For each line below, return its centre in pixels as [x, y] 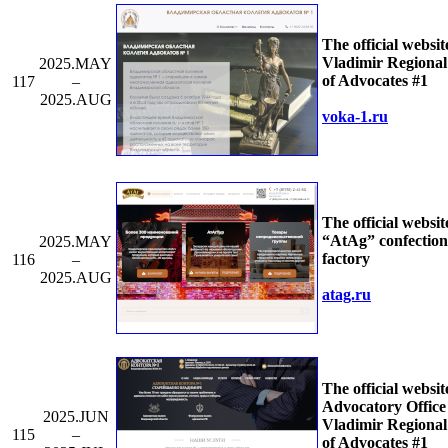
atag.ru [346, 294]
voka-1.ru [355, 116]
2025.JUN [75, 416]
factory [346, 258]
